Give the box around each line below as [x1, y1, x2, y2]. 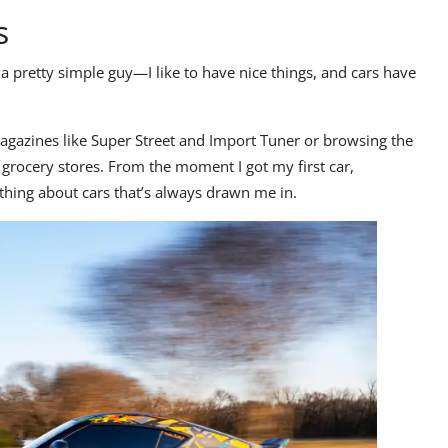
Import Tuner [209, 130, 300, 151]
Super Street [91, 130, 175, 151]
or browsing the [300, 130, 413, 151]
